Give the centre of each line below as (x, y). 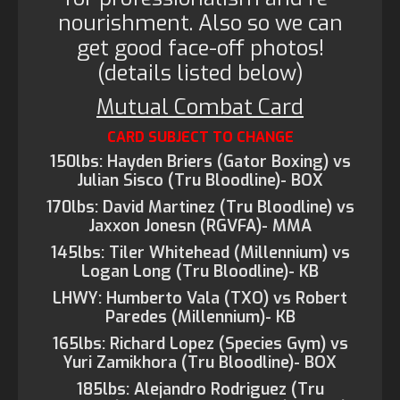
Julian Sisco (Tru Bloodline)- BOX (200, 180)
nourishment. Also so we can (200, 23)
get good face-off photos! (200, 48)
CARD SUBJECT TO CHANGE (200, 137)
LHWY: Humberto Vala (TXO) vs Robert (200, 298)
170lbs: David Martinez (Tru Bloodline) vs (200, 207)
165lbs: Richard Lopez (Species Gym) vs (200, 344)
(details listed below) (200, 73)
